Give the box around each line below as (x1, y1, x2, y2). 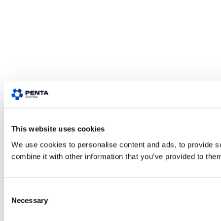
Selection (3, 198, 34, 206)
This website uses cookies (11, 124, 105, 133)
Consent (3, 186, 31, 194)
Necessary (11, 196, 48, 204)
